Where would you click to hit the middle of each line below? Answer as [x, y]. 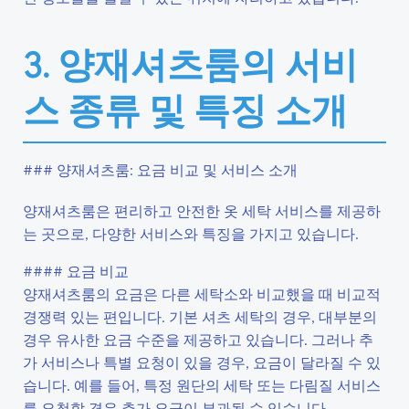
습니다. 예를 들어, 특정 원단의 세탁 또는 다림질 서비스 [202, 385]
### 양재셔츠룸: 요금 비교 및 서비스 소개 [160, 169]
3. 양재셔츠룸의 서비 [190, 63]
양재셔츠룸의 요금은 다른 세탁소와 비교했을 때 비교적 [202, 294]
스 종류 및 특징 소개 [185, 109]
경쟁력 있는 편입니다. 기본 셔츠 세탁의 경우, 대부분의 [200, 316]
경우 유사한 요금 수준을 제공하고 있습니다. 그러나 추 [198, 339]
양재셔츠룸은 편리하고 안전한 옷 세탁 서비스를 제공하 [202, 210]
